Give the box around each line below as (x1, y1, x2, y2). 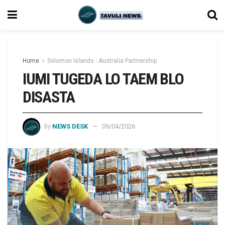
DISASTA (23, 87, 75, 106)
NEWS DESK (52, 122, 88, 130)
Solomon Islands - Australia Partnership (47, 57, 157, 64)
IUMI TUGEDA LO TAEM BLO (23, 69, 184, 88)
